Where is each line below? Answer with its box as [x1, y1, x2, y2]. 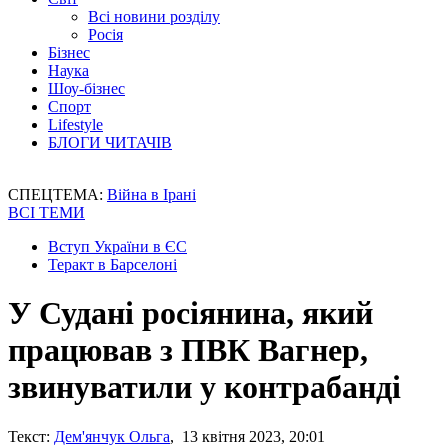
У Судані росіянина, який [8, 295, 373, 332]
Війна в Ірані [107, 186, 196, 203]
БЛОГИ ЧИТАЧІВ [48, 134, 172, 151]
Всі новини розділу [88, 8, 220, 25]
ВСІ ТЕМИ [8, 204, 85, 221]
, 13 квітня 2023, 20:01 [170, 427, 325, 445]
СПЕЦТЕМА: [8, 186, 107, 203]
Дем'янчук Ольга [54, 427, 170, 445]
